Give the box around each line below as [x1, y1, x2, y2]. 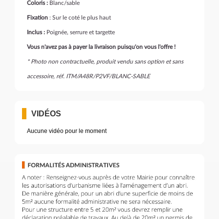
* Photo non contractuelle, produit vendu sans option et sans [27, 59, 183, 65]
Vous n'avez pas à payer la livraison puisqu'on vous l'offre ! [27, 44, 175, 50]
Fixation [27, 15, 48, 21]
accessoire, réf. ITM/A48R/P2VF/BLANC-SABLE [27, 73, 150, 80]
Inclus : [27, 29, 45, 36]
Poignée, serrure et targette [45, 29, 115, 36]
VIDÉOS [31, 109, 61, 118]
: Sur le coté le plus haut [48, 15, 111, 21]
